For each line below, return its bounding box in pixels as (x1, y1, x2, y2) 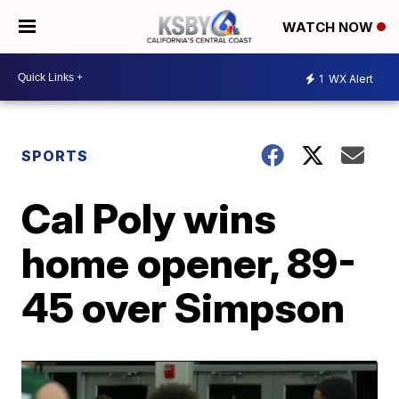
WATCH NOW (282, 19, 377, 37)
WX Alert (326, 71, 373, 85)
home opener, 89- (21, 238, 357, 288)
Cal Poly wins (21, 193, 277, 243)
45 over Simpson (21, 282, 346, 332)
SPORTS (21, 147, 89, 165)
